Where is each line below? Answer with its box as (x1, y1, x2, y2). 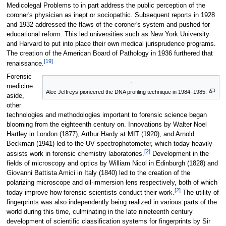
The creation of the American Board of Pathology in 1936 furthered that (6, 50, 213, 57)
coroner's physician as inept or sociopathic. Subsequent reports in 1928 (6, 12, 215, 19)
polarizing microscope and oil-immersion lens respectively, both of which (6, 179, 217, 186)
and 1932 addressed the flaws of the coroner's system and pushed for (6, 21, 210, 28)
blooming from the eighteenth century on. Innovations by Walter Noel (6, 121, 207, 128)
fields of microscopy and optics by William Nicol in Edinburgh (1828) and (6, 159, 218, 167)
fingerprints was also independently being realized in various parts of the (6, 199, 217, 206)
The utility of (180, 189, 219, 197)
